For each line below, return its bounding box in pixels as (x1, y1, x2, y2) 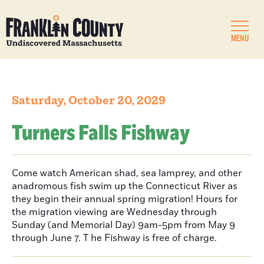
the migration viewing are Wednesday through (12, 206, 217, 219)
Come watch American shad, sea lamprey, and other (12, 167, 242, 180)
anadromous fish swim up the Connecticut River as (12, 180, 237, 193)
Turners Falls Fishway (12, 119, 190, 148)
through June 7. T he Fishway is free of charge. (12, 232, 217, 245)
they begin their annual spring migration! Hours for (12, 193, 237, 206)
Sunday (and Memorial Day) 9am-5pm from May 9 (12, 219, 235, 232)
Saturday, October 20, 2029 (12, 93, 166, 108)
